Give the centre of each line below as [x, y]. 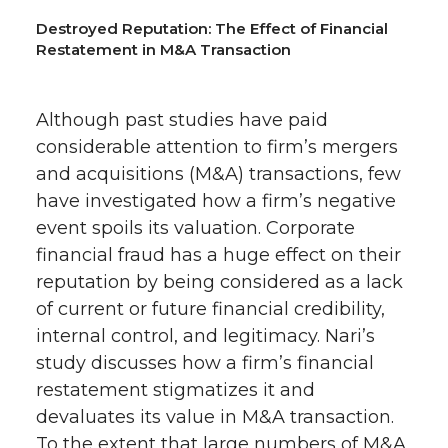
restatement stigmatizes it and [175, 390]
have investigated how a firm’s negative [216, 201]
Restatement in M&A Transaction [163, 49]
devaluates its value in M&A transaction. [215, 417]
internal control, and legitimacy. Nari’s [205, 336]
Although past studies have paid [182, 120]
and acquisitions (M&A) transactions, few [218, 174]
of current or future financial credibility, [210, 309]
